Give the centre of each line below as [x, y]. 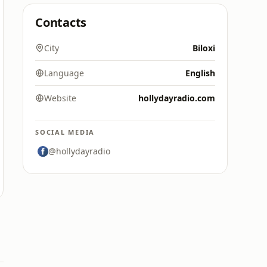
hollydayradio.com [177, 98]
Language [64, 73]
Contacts [61, 22]
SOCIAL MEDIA [65, 132]
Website [60, 98]
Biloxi [204, 48]
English [200, 73]
